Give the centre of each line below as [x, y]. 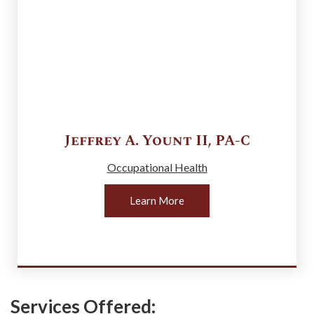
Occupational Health [157, 167]
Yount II [175, 141]
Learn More [157, 200]
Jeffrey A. [103, 141]
